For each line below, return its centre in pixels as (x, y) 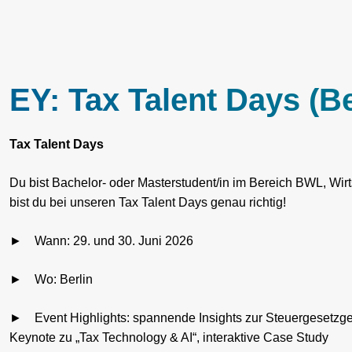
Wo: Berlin (64, 280)
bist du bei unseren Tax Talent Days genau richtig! (148, 203)
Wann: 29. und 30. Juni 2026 (114, 241)
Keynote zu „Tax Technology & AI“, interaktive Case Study (169, 338)
